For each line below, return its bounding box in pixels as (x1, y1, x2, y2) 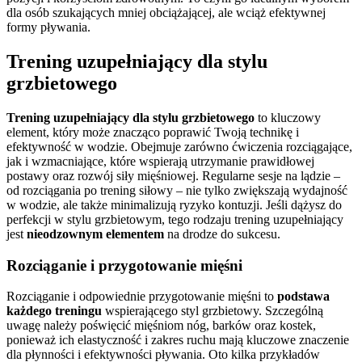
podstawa (277, 289, 330, 304)
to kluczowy (255, 111, 321, 124)
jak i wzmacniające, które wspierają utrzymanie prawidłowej (6, 154, 314, 168)
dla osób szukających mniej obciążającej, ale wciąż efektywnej (6, 6, 326, 20)
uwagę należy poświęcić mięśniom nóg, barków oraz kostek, (6, 318, 316, 333)
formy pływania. (6, 20, 90, 35)
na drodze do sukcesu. (164, 227, 280, 241)
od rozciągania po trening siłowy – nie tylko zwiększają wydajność (6, 183, 347, 197)
